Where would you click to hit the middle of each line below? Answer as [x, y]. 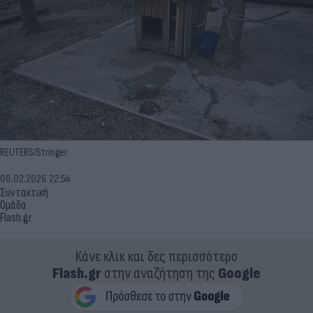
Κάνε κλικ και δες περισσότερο [156, 256]
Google [239, 273]
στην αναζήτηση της [160, 273]
